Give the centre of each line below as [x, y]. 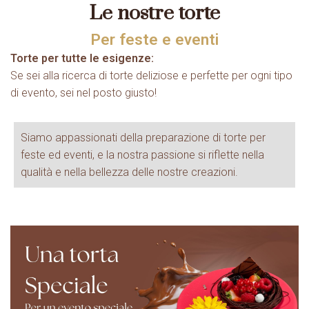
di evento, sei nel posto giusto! [83, 92]
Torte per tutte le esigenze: [82, 58]
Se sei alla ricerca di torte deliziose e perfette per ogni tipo [151, 75]
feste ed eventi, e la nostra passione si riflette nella [142, 154]
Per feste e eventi [154, 39]
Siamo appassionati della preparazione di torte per [143, 137]
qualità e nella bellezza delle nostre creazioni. [129, 172]
